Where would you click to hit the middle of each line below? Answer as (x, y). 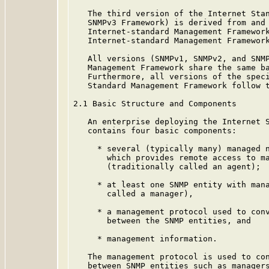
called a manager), (133, 194)
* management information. (145, 239)
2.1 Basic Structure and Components (155, 104)
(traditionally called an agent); (167, 167)
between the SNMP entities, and (162, 221)
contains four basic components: (155, 131)
